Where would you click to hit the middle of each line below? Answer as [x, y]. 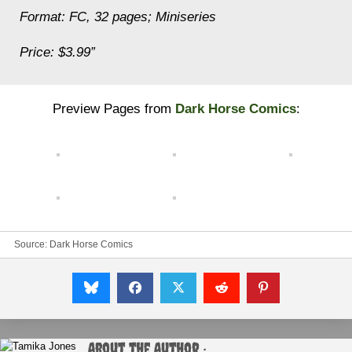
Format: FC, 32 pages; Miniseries [118, 17]
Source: [32, 244]
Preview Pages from [114, 109]
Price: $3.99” [57, 52]
